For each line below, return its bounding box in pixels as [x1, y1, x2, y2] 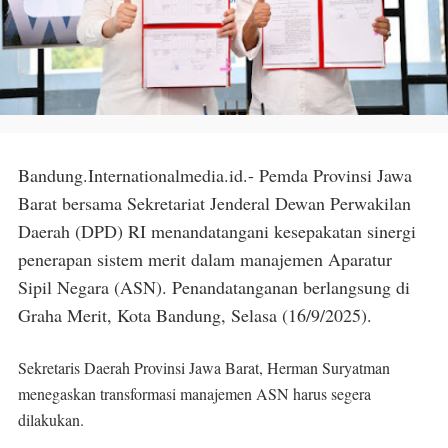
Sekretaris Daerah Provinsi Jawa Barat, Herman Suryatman [18, 357, 390, 378]
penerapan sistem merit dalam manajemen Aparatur [18, 247, 392, 271]
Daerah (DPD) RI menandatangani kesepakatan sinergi [18, 219, 416, 243]
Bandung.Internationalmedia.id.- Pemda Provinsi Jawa [18, 163, 412, 187]
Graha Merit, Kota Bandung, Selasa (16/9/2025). [18, 303, 372, 327]
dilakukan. [18, 409, 84, 430]
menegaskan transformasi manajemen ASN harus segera [18, 383, 371, 404]
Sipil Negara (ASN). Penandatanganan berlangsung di [18, 275, 410, 299]
